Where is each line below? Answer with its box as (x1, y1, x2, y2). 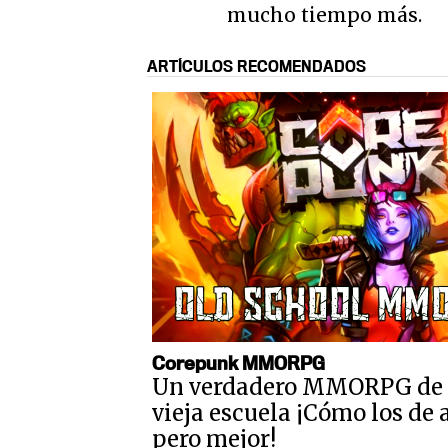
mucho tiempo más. (227, 2, 422, 27)
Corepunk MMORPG (152, 350, 325, 374)
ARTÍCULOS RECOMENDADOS (147, 55, 366, 76)
